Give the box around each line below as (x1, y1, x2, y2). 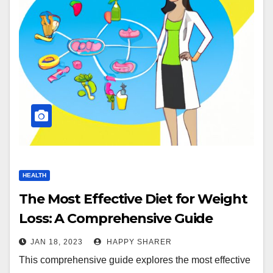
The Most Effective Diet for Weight (19, 191, 247, 207)
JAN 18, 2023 (30, 238, 83, 246)
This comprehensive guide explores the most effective (19, 255, 250, 265)
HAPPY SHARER (104, 238, 172, 246)
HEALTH (23, 172, 46, 179)
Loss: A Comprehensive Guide (19, 210, 213, 227)
